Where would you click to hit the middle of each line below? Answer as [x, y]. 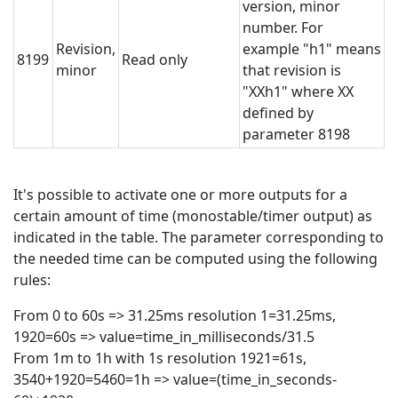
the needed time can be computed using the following [195, 259]
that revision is [292, 71]
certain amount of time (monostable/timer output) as [193, 216]
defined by [278, 113]
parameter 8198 [296, 135]
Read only [155, 60]
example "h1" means [312, 49]
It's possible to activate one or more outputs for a [180, 195]
